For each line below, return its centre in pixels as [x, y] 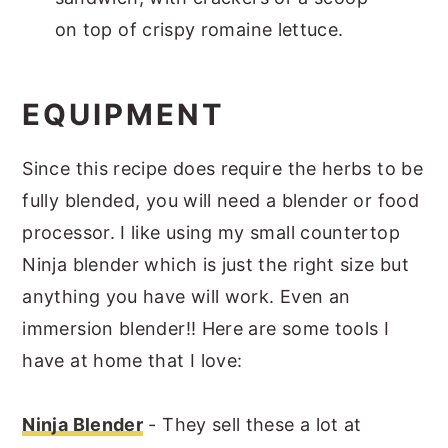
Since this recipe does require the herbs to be [222, 168]
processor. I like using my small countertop [211, 232]
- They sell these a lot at [252, 424]
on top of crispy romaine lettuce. [199, 29]
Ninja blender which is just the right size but [215, 264]
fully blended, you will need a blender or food [220, 200]
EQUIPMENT [124, 114]
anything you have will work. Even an [186, 296]
